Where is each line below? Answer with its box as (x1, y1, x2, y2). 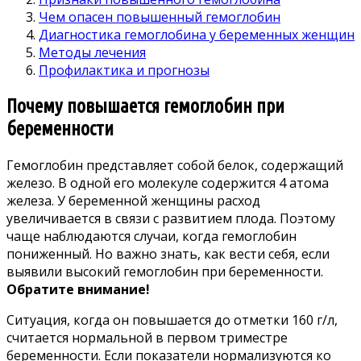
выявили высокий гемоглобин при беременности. (6, 262, 323, 280)
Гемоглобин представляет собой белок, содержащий (6, 156, 343, 174)
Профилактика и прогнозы (39, 60, 210, 79)
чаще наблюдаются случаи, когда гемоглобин (6, 226, 297, 245)
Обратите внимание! (6, 280, 150, 298)
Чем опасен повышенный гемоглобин (39, 7, 280, 26)
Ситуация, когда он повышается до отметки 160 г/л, (6, 310, 338, 329)
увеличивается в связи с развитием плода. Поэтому (6, 209, 335, 227)
